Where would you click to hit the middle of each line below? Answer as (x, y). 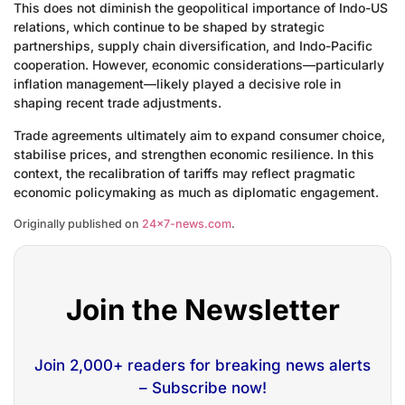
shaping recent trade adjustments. (118, 103)
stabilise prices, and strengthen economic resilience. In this (194, 154)
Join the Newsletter (202, 309)
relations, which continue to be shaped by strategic (169, 27)
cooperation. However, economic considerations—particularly (199, 65)
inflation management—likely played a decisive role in (177, 84)
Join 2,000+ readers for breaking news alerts (202, 366)
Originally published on (78, 223)
